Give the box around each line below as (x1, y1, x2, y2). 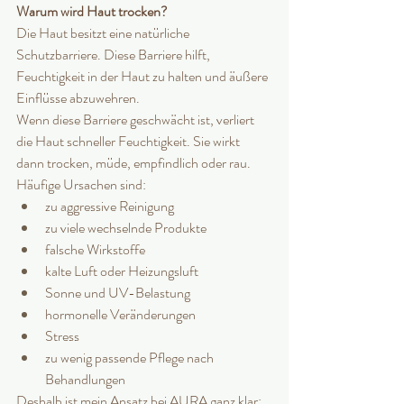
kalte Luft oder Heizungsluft (45, 261, 198, 282)
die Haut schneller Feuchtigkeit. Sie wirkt (16, 131, 243, 152)
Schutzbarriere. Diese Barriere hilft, (16, 44, 213, 66)
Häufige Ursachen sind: (16, 174, 146, 196)
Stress (45, 326, 79, 347)
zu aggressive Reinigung (45, 196, 174, 217)
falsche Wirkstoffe (45, 239, 145, 261)
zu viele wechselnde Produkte (45, 217, 207, 239)
